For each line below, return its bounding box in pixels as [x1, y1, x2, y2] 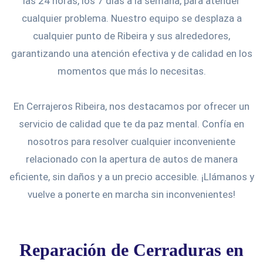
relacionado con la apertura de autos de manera [25, 153, 238, 165]
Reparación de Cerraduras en [19, 240, 244, 259]
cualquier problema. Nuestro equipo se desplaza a [21, 12, 242, 24]
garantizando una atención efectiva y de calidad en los [11, 47, 252, 59]
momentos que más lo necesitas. [57, 65, 206, 77]
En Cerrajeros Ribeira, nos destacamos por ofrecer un [14, 100, 249, 112]
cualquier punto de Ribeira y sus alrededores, [33, 29, 230, 42]
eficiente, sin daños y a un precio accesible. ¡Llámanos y [9, 170, 254, 183]
